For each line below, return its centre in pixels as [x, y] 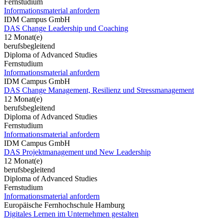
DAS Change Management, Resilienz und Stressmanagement [99, 90]
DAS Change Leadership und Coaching [66, 28]
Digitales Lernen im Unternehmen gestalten [71, 214]
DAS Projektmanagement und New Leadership [77, 152]
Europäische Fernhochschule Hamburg [64, 205]
